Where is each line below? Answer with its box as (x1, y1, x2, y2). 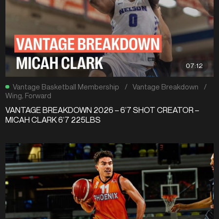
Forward (25, 91, 52, 100)
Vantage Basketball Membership (13, 82, 120, 91)
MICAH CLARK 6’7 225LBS (5, 115, 101, 125)
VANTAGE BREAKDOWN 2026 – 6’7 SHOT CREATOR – (5, 105, 199, 115)
